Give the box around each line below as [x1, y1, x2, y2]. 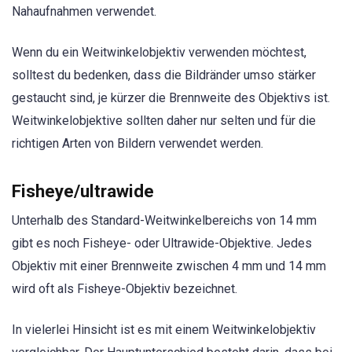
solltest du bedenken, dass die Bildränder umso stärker [12, 68, 316, 83]
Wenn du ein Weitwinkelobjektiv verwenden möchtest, [12, 45, 306, 60]
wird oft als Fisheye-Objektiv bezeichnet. [12, 281, 237, 297]
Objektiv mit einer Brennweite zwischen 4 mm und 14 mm [12, 258, 326, 274]
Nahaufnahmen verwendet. [12, 3, 156, 19]
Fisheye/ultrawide [12, 181, 154, 202]
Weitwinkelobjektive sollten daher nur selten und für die [12, 113, 316, 129]
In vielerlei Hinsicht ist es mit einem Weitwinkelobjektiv [12, 322, 316, 338]
